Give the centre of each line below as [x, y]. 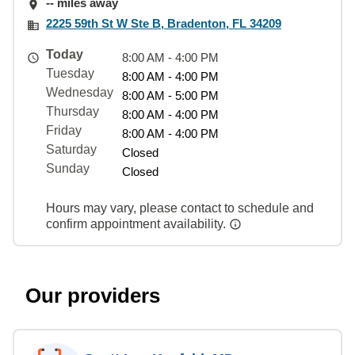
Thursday [73, 111]
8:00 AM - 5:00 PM [170, 95]
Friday [64, 130]
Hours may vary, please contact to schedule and [180, 208]
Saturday [71, 149]
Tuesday [70, 73]
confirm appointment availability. [137, 223]
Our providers [93, 295]
